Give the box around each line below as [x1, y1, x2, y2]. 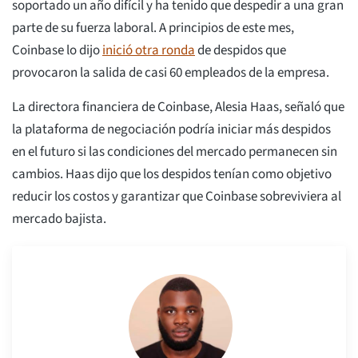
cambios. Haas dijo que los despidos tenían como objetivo [12, 165, 332, 185]
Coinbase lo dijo [12, 41, 102, 61]
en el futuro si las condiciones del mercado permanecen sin [12, 142, 337, 162]
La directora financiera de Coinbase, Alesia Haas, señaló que [12, 97, 344, 117]
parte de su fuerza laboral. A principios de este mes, [12, 18, 294, 38]
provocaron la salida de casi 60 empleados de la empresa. [12, 63, 329, 83]
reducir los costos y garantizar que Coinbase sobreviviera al [12, 187, 341, 207]
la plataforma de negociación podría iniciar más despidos [12, 120, 331, 140]
